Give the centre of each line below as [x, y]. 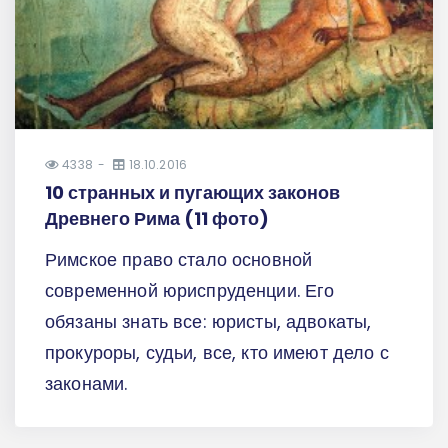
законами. [86, 383]
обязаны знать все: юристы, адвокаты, [208, 321]
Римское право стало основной [179, 259]
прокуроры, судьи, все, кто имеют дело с [217, 352]
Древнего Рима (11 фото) [157, 218]
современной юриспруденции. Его [190, 290]
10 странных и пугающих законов [192, 192]
